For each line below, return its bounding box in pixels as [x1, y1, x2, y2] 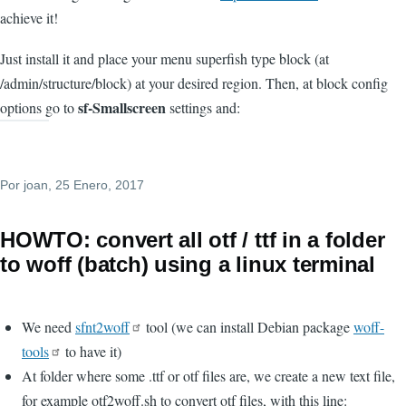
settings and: [166, 97, 240, 117]
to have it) [62, 341, 121, 361]
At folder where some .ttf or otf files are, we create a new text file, [22, 365, 395, 385]
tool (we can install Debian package [142, 316, 353, 336]
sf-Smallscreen [78, 96, 166, 118]
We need [22, 316, 75, 336]
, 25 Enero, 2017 [48, 177, 144, 192]
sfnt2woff [75, 316, 130, 336]
